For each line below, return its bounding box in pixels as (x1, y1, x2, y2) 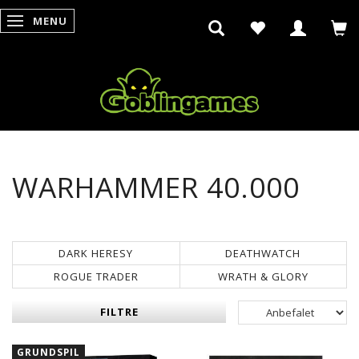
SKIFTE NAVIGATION (18, 14, 127, 29)
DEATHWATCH (225, 245, 301, 260)
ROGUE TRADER (53, 268, 139, 284)
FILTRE (99, 304, 139, 319)
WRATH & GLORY (217, 268, 309, 284)
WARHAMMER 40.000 (12, 167, 300, 206)
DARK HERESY (58, 245, 134, 260)
